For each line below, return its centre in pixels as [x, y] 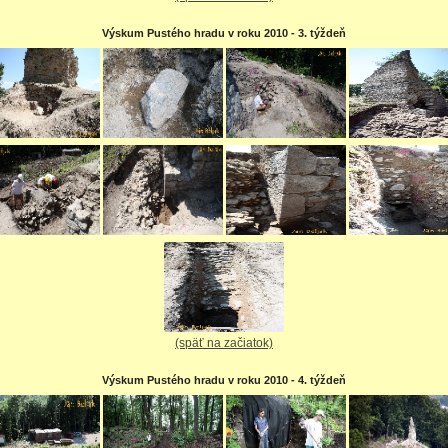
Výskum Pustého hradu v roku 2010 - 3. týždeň [224, 32]
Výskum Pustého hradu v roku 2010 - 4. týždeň [224, 379]
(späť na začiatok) [224, 342]
